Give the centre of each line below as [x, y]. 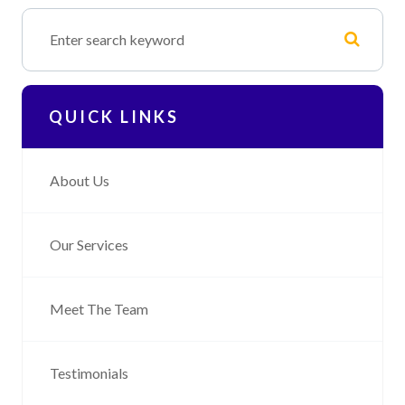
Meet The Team [99, 308]
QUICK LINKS [114, 116]
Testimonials [89, 372]
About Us [80, 180]
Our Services [89, 244]
